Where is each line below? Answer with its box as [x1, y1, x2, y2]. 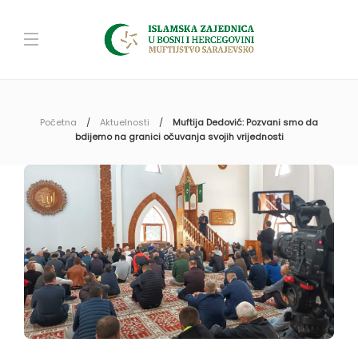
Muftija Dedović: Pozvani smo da [173, 116, 318, 129]
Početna [40, 116, 77, 129]
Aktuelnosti [100, 116, 149, 129]
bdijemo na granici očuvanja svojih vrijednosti [74, 130, 284, 143]
